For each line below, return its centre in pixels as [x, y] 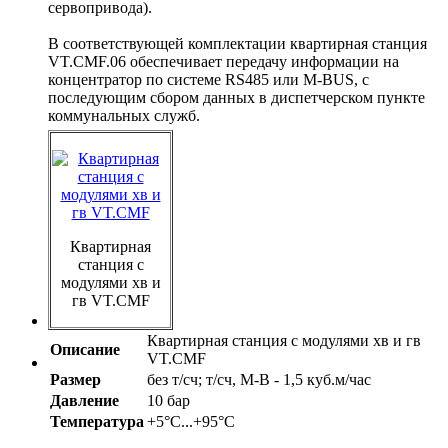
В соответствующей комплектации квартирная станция [237, 44]
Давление [84, 401]
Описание [85, 350]
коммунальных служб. [124, 116]
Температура [97, 422]
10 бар [168, 401]
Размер [75, 380]
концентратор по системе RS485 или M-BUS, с [208, 80]
